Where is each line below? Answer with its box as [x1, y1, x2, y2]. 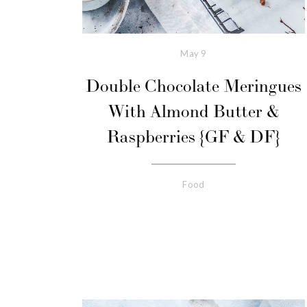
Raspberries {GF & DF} [107, 126, 280, 148]
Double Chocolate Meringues [86, 75, 302, 97]
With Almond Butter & [108, 101, 279, 123]
